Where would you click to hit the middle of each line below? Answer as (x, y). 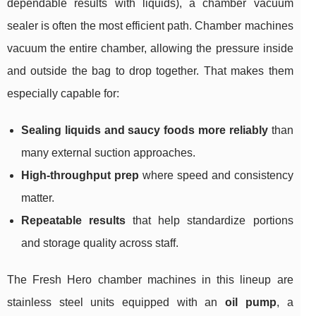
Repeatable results (74, 221)
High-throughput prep (80, 176)
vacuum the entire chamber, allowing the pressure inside (150, 49)
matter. (38, 198)
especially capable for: (63, 94)
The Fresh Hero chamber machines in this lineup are (150, 280)
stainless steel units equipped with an (116, 303)
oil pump (251, 303)
